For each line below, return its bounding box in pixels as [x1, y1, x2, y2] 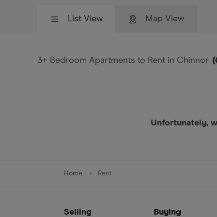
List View [68, 15, 103, 23]
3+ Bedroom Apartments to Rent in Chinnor [37, 56, 209, 65]
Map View [145, 15, 184, 23]
